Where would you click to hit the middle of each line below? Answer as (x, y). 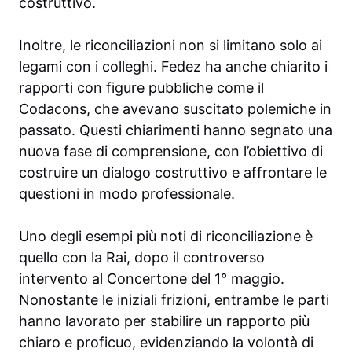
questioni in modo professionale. (127, 194)
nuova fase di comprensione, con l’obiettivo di (171, 152)
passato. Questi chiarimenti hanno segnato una (176, 130)
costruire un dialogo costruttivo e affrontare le (173, 173)
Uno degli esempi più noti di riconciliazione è (166, 236)
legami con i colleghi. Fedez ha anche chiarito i (173, 67)
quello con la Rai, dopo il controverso (142, 258)
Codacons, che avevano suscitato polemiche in (175, 109)
